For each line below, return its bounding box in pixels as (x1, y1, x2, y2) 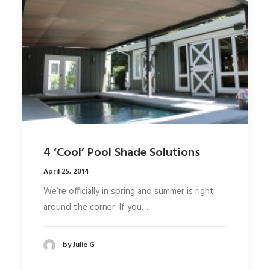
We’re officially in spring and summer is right (43, 184, 214, 199)
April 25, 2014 (43, 165, 89, 178)
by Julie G (63, 239, 95, 251)
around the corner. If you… (43, 199, 148, 215)
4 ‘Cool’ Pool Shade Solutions (43, 143, 200, 163)
